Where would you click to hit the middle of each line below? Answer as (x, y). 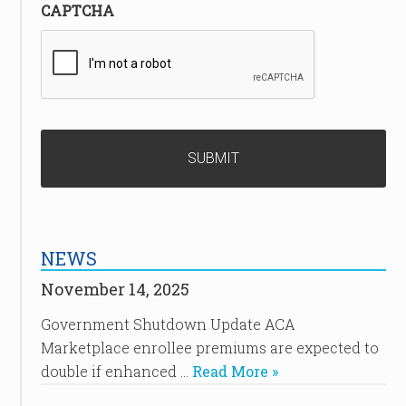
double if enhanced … (116, 371)
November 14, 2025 (115, 289)
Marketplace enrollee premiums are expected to (209, 348)
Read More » (235, 371)
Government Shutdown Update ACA (168, 324)
